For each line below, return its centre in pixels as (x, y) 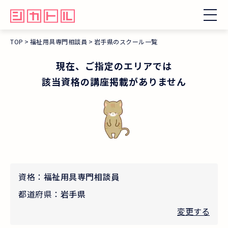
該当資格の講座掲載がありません (114, 81)
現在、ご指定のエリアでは (114, 66)
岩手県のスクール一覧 (126, 41)
